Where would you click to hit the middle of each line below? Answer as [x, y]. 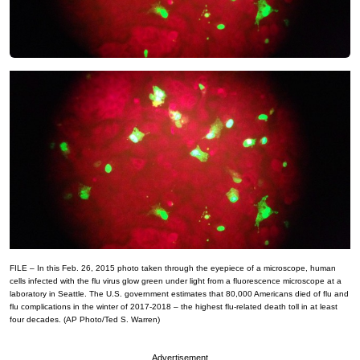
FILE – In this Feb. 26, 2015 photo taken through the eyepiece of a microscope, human [173, 268]
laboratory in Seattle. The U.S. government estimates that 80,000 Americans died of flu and [179, 293]
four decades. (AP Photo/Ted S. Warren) [85, 319]
